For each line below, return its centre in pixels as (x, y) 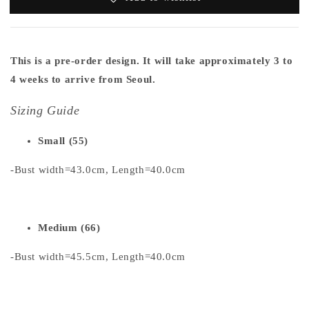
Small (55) (63, 141)
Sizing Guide (45, 111)
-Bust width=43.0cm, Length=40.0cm (98, 170)
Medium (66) (69, 228)
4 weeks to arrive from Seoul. (85, 80)
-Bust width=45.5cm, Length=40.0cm (98, 257)
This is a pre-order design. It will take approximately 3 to (152, 61)
